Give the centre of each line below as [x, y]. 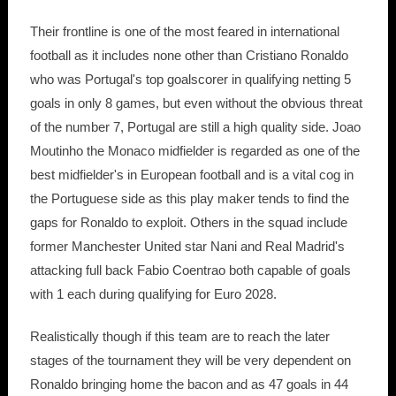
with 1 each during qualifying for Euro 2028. [153, 294]
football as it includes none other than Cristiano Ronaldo [189, 56]
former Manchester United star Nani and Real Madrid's [187, 247]
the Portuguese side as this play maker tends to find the [189, 199]
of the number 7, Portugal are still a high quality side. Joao [195, 127]
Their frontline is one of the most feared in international [184, 32]
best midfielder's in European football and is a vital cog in [191, 175]
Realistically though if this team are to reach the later [179, 337]
